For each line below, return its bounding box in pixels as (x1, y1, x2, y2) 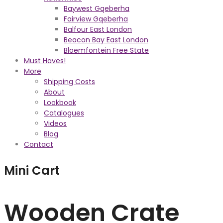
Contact (24, 139, 53, 149)
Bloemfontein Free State (64, 45, 149, 55)
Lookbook (44, 98, 76, 108)
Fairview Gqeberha (64, 14, 128, 24)
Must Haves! (24, 56, 66, 66)
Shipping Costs (44, 77, 95, 87)
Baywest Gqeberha (64, 3, 129, 13)
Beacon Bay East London (64, 35, 148, 45)
